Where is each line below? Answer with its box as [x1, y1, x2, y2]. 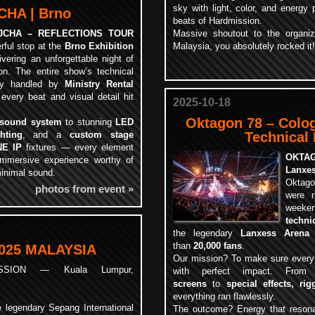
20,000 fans [193, 240, 242, 251]
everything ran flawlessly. [173, 291, 276, 302]
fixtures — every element [22, 142, 134, 153]
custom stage [70, 129, 134, 140]
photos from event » [35, 183, 134, 195]
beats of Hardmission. [173, 15, 262, 26]
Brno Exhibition [64, 41, 134, 51]
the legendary [173, 228, 241, 238]
